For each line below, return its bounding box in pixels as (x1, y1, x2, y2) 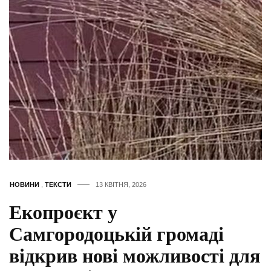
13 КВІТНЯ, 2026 (96, 181, 146, 189)
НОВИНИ (10, 181, 39, 189)
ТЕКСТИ (45, 181, 71, 189)
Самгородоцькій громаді (9, 223, 224, 246)
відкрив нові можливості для (9, 245, 260, 267)
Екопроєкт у (9, 201, 117, 224)
